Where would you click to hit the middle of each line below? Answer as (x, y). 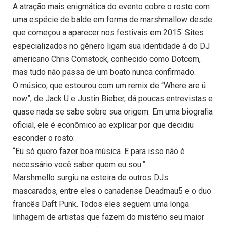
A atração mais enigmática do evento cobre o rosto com (111, 7)
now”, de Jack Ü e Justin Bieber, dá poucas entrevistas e (113, 99)
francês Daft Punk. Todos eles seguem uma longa (101, 204)
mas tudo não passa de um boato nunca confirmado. (104, 72)
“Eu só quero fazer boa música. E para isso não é (99, 152)
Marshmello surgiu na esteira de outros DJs (90, 178)
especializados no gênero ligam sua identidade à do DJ (111, 46)
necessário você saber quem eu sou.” (79, 165)
